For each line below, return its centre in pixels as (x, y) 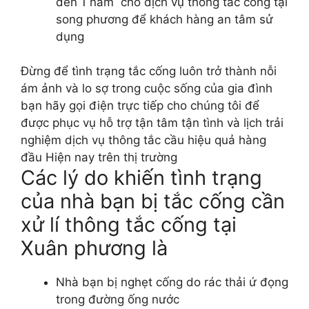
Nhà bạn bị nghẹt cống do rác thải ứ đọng (172, 282)
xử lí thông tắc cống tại (129, 225)
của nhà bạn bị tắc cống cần (153, 201)
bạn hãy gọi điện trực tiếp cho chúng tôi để (140, 106)
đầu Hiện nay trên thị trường (99, 158)
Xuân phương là (94, 248)
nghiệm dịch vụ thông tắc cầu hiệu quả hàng (143, 140)
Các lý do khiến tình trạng (141, 178)
